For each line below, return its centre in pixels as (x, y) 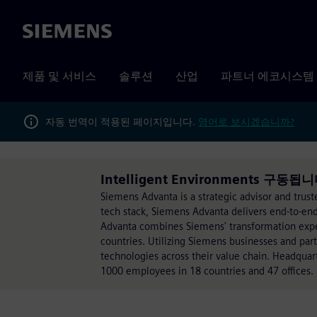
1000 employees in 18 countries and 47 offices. (207, 271)
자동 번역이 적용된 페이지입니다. (122, 121)
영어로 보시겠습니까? (246, 121)
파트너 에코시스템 (267, 76)
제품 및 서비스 (59, 76)
